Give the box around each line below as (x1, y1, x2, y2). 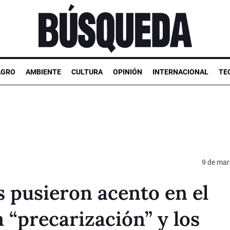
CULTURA (71, 67, 103, 76)
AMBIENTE (26, 67, 61, 76)
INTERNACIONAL (152, 67, 208, 76)
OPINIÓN (113, 67, 142, 76)
